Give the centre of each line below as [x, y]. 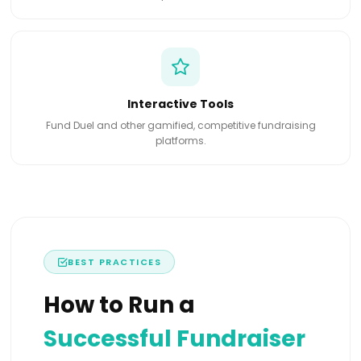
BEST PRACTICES [115, 262]
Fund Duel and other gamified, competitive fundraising [180, 126]
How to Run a [120, 305]
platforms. [180, 141]
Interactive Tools [180, 104]
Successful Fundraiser [175, 339]
